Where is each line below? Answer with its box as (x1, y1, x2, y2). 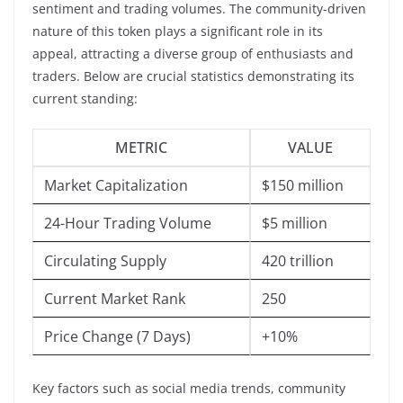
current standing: (32, 89, 138, 107)
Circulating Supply (44, 250, 166, 271)
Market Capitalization (44, 175, 188, 195)
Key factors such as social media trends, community (32, 379, 345, 397)
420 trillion (262, 250, 334, 271)
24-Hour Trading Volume (44, 212, 211, 233)
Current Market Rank (44, 288, 185, 309)
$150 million (262, 175, 344, 195)
